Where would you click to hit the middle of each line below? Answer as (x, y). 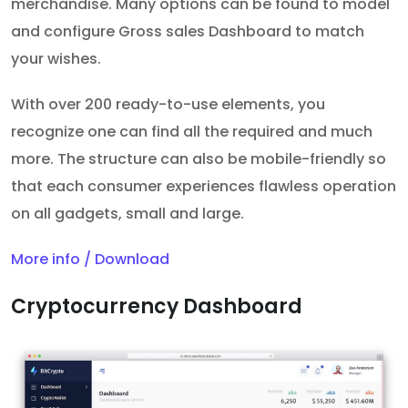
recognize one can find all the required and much (192, 131)
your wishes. (56, 58)
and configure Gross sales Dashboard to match (188, 31)
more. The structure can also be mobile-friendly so (199, 158)
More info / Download (90, 259)
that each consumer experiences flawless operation (204, 186)
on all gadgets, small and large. (127, 213)
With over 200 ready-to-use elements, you (168, 104)
